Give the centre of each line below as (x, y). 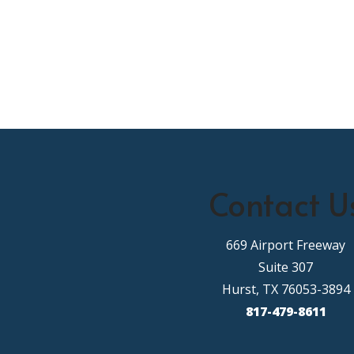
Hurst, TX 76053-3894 (286, 290)
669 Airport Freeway (286, 245)
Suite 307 (286, 267)
